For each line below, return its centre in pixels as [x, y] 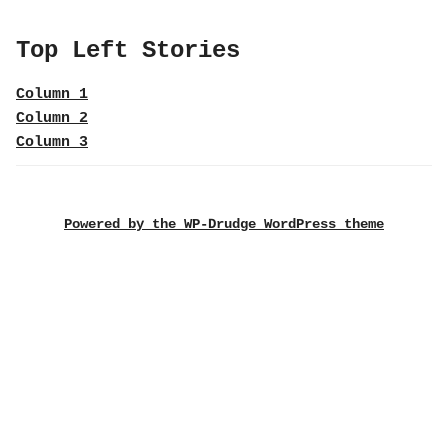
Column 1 [52, 94]
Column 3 [52, 142]
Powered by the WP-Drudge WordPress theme [224, 224]
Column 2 [52, 118]
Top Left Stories [128, 50]
